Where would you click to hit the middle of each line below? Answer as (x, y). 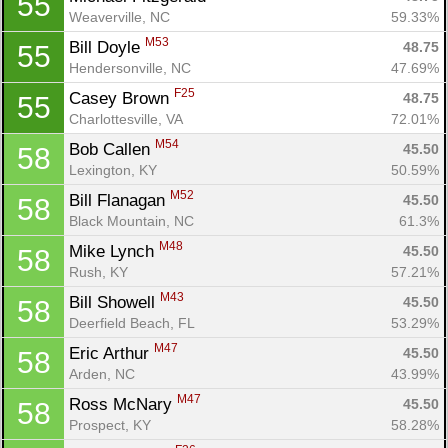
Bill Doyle (107, 47)
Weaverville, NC (119, 16)
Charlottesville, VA (126, 118)
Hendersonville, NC (130, 67)
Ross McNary (123, 404)
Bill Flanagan (119, 200)
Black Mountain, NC (131, 220)
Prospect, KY (110, 424)
